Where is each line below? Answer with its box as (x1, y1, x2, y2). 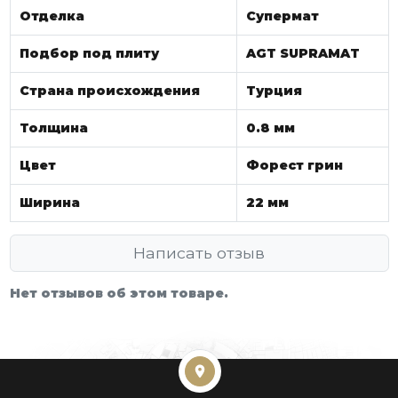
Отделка (20, 7, 84, 24)
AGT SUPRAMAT (246, 44, 360, 61)
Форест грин (246, 156, 343, 173)
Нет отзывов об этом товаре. (9, 284, 228, 301)
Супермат (246, 7, 319, 24)
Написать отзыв (133, 243, 265, 262)
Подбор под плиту (20, 44, 159, 61)
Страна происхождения (20, 82, 200, 99)
